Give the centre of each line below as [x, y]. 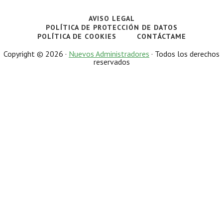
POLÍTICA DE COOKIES [77, 37]
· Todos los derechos [184, 54]
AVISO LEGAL [111, 19]
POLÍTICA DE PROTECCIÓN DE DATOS [111, 28]
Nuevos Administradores [109, 54]
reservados [111, 62]
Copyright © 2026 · [36, 54]
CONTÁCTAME [161, 37]
